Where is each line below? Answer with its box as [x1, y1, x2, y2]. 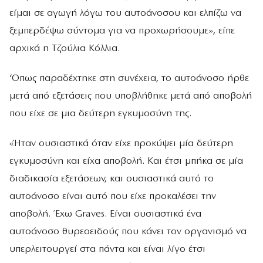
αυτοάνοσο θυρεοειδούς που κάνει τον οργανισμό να [9, 227, 247, 237]
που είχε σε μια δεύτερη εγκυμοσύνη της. [9, 108, 194, 119]
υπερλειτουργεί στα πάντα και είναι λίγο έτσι [9, 244, 205, 255]
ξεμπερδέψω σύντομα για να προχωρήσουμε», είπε [9, 25, 235, 36]
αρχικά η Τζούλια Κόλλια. [9, 43, 123, 53]
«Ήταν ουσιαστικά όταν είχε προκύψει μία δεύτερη [9, 139, 233, 149]
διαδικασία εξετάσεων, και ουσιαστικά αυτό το [9, 174, 214, 184]
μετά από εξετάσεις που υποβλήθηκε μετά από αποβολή [9, 90, 252, 101]
